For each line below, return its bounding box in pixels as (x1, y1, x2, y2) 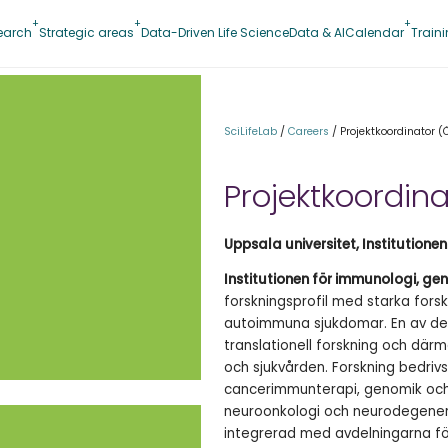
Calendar (344, 23, 404, 41)
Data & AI (288, 23, 345, 41)
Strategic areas (38, 23, 134, 41)
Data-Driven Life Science (140, 23, 289, 41)
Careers (288, 124, 329, 140)
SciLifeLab (224, 124, 277, 140)
